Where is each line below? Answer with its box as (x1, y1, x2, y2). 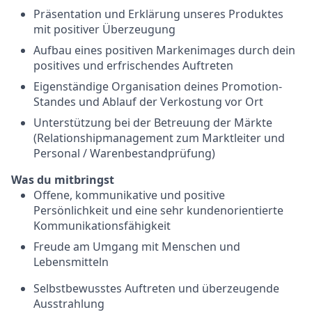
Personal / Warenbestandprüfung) (33, 146, 215, 161)
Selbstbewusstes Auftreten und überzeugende (33, 281, 279, 296)
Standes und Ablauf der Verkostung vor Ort (33, 94, 263, 109)
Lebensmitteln (33, 254, 109, 270)
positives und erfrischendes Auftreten (33, 58, 233, 73)
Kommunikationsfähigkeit (33, 218, 171, 233)
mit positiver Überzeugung (33, 22, 175, 37)
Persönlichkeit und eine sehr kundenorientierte (33, 203, 283, 218)
